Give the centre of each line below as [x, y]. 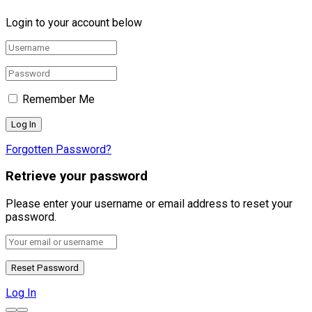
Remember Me [58, 99]
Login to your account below [74, 22]
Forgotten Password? [58, 149]
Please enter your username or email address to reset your [149, 204]
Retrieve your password [77, 177]
